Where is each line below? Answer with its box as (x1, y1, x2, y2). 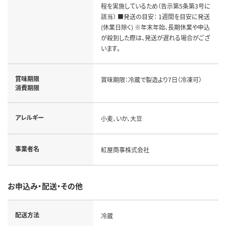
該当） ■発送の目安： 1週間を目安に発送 (100, 12, 210, 21)
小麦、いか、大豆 (100, 114, 142, 123)
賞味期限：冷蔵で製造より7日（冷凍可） (100, 75, 202, 84)
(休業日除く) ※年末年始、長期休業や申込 (100, 22, 210, 31)
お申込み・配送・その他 (8, 180, 83, 191)
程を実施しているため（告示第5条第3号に (100, 1, 210, 10)
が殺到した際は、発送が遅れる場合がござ (100, 33, 210, 42)
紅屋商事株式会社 (100, 145, 149, 154)
